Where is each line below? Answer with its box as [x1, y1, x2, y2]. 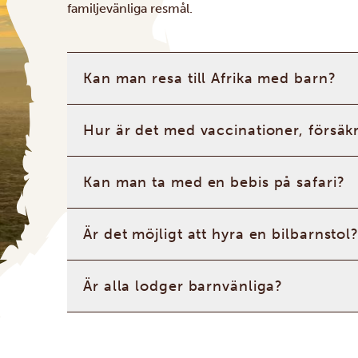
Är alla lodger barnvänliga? [83, 277, 284, 295]
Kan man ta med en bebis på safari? [83, 173, 345, 191]
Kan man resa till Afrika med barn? [83, 70, 336, 87]
